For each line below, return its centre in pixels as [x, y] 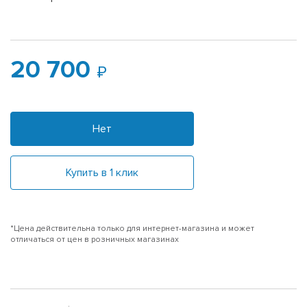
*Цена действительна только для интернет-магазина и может [132, 228]
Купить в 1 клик [102, 172]
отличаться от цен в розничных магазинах [95, 239]
